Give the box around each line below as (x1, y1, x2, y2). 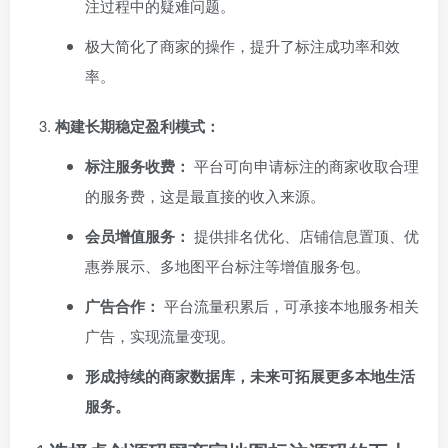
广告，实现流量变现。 (85, 325, 235, 346)
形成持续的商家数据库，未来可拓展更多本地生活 (85, 365, 415, 387)
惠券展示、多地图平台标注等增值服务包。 (85, 255, 370, 276)
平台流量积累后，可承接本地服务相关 (160, 295, 419, 316)
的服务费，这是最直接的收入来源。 (85, 185, 325, 206)
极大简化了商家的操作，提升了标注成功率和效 (85, 35, 400, 56)
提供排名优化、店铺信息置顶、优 (190, 225, 419, 246)
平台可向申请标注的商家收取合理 (190, 155, 419, 176)
